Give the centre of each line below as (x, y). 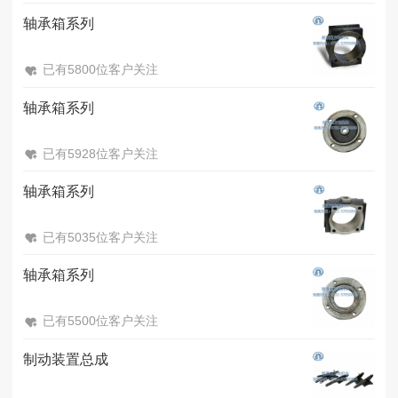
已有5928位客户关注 (100, 153)
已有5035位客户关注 (100, 237)
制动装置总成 (66, 359)
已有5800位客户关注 (100, 70)
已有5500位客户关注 (100, 321)
